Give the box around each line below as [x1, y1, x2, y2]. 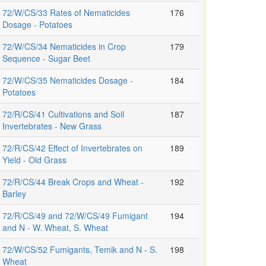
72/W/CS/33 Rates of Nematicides [2, 7, 130, 19]
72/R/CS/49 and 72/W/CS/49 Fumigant [2, 210, 148, 222]
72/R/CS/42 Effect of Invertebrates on [2, 142, 142, 154]
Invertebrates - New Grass [2, 120, 102, 132]
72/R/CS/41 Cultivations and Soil [2, 108, 124, 121]
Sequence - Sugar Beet [2, 52, 90, 65]
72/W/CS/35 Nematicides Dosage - [2, 74, 133, 87]
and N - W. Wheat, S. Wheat [2, 221, 108, 234]
